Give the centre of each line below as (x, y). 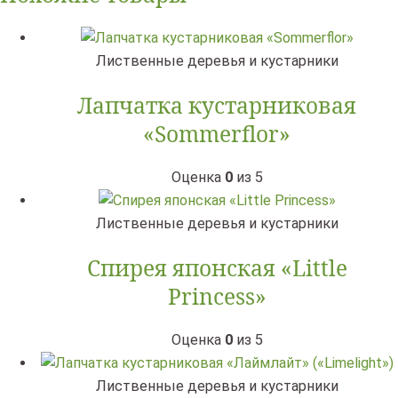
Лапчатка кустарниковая (217, 105)
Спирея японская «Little (217, 267)
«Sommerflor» (217, 133)
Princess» (217, 296)
